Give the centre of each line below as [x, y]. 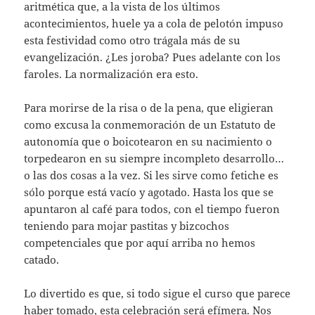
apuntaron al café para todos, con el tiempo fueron [152, 208]
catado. [42, 259]
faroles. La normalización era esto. [111, 73]
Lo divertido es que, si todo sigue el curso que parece [157, 293]
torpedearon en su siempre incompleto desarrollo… [154, 158]
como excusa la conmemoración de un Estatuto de [150, 124]
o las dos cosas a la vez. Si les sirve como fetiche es [152, 175]
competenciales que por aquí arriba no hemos [140, 242]
